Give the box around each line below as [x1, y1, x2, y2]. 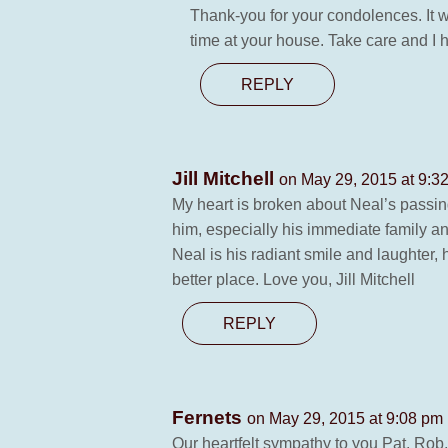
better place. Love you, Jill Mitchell [172, 271, 415, 288]
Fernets [172, 407, 247, 428]
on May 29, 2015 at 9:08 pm [247, 410, 443, 427]
